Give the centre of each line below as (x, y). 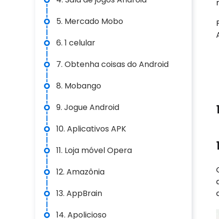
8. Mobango (79, 86)
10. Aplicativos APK (91, 129)
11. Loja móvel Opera (94, 150)
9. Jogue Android (88, 107)
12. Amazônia (80, 172)
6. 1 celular (76, 43)
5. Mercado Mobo (90, 21)
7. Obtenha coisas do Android (112, 64)
